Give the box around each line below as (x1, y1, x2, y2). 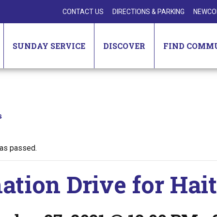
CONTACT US (62, 8, 104, 15)
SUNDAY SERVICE (13, 41, 85, 51)
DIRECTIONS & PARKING (112, 8, 185, 15)
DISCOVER (103, 41, 145, 51)
